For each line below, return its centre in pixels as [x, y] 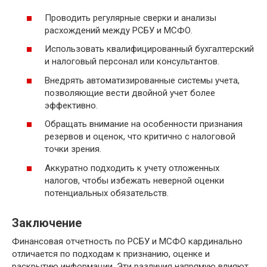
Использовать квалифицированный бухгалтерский [149, 49]
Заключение [47, 223]
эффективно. [71, 105]
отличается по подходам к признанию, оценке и [111, 254]
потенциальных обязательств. [107, 193]
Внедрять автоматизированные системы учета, [142, 80]
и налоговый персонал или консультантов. [132, 62]
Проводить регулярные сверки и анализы [131, 18]
